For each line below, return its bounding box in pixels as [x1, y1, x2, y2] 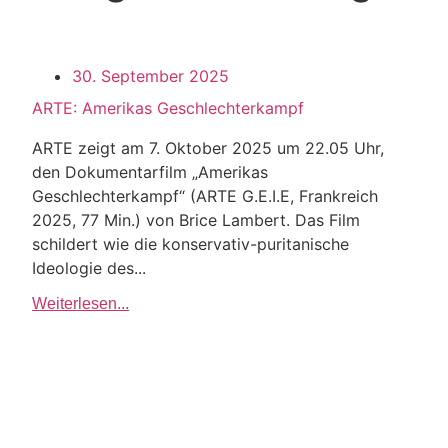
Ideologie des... [32, 258, 146, 278]
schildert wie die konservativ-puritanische [32, 234, 349, 254]
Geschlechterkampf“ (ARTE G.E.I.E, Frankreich [32, 186, 378, 206]
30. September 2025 [72, 66, 229, 86]
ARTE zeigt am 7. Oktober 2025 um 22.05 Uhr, [32, 138, 384, 158]
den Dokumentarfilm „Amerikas [32, 162, 268, 182]
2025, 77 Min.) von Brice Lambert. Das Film [32, 210, 360, 230]
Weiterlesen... [32, 295, 129, 312]
